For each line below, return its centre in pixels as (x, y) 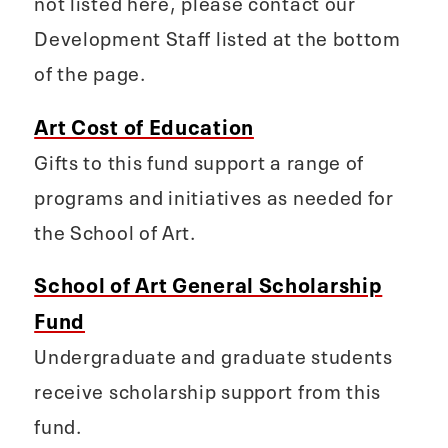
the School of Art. (115, 230)
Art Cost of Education (144, 124)
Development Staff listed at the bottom (217, 37)
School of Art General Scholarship (208, 283)
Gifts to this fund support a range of (199, 160)
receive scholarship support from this (208, 390)
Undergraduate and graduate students (213, 355)
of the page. (97, 72)
